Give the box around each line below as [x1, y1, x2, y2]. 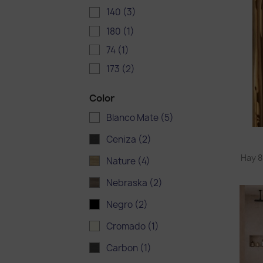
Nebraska [106, 176, 149, 189]
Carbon [106, 242, 140, 255]
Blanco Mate [106, 111, 160, 124]
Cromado [106, 220, 147, 233]
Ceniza [106, 133, 138, 146]
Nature [106, 154, 137, 167]
